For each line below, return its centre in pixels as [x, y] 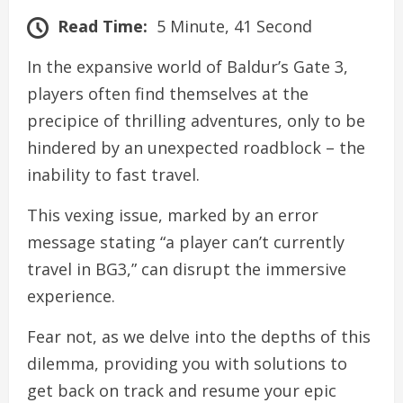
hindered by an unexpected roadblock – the [196, 148]
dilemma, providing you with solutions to [187, 364]
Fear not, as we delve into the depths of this [199, 337]
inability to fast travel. [113, 175]
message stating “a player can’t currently [186, 242]
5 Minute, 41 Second [234, 27]
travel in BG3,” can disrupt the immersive [187, 269]
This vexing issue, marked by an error [173, 215]
